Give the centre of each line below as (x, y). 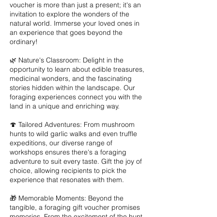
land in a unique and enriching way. (65, 106)
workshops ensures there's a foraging (68, 152)
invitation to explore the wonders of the (70, 14)
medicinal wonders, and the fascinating (71, 78)
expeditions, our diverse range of (61, 143)
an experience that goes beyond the (66, 32)
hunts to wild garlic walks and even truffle (73, 133)
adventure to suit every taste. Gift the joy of (76, 161)
